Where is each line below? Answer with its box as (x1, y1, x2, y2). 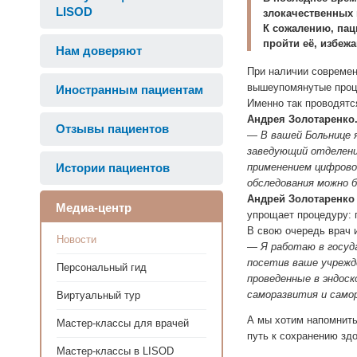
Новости (57, 233, 96, 245)
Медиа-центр (56, 201, 131, 214)
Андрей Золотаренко (247, 193, 355, 205)
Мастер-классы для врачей (57, 317, 189, 329)
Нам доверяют (56, 44, 142, 57)
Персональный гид (57, 261, 147, 273)
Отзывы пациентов (56, 122, 169, 135)
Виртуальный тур (57, 289, 140, 301)
